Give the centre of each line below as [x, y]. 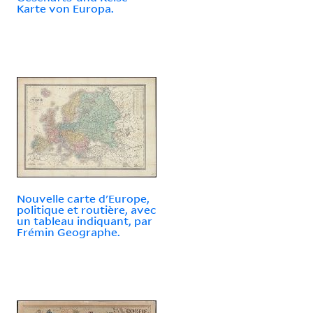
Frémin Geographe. [68, 232]
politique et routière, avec [87, 209]
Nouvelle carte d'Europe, [83, 198]
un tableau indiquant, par [85, 220]
